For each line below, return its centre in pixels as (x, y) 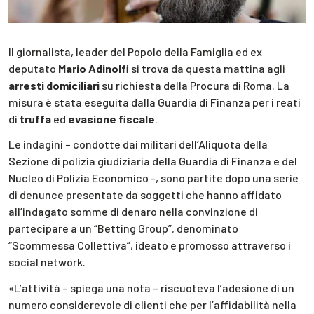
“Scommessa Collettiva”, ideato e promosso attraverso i (150, 245)
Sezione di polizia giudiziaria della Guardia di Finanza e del (153, 161)
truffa (35, 118)
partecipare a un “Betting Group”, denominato (123, 228)
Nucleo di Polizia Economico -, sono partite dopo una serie (153, 178)
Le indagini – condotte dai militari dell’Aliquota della (138, 144)
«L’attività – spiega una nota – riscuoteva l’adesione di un (151, 288)
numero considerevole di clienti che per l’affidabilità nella (152, 305)
